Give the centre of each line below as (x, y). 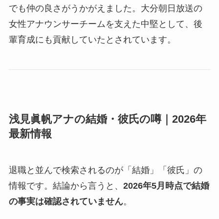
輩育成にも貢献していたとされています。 (92, 39)
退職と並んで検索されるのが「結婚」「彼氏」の (105, 170)
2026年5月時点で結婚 (166, 186)
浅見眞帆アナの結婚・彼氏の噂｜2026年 (107, 119)
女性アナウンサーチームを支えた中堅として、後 (105, 24)
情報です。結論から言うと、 (66, 186)
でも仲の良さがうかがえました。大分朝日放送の (105, 8)
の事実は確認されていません (66, 201)
